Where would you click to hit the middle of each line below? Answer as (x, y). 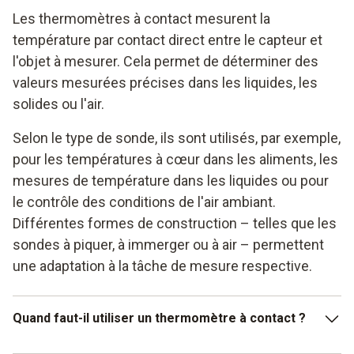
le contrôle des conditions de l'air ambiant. (144, 201)
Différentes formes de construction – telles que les (175, 223)
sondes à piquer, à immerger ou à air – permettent (168, 244)
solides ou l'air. (58, 104)
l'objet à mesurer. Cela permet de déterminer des (166, 61)
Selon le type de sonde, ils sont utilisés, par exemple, (177, 137)
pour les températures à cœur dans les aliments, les (175, 159)
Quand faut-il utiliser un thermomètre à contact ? (159, 318)
